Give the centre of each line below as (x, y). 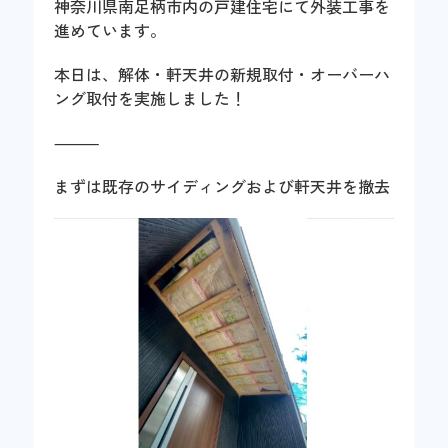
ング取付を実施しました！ (150, 97)
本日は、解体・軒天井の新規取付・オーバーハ (222, 73)
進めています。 (110, 29)
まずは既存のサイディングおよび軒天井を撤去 (222, 185)
